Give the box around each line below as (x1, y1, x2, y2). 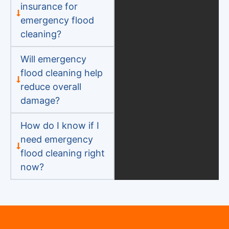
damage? (20, 95, 60, 106)
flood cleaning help (20, 67, 103, 78)
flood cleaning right (20, 147, 105, 158)
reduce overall (20, 81, 81, 92)
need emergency (20, 133, 93, 145)
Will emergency (20, 53, 86, 64)
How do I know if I (20, 120, 99, 131)
